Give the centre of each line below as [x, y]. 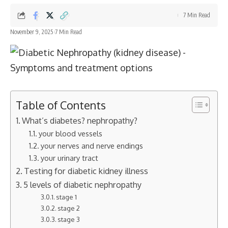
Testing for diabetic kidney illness [86, 171]
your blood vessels [70, 133]
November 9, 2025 [32, 32]
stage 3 [69, 219]
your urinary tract [69, 158]
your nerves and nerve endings [92, 146]
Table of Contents [61, 105]
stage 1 [67, 197]
